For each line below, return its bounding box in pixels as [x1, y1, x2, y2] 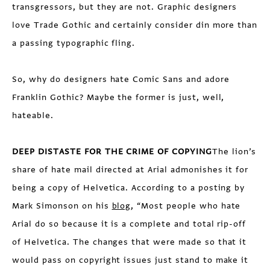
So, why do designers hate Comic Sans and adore [12, 74, 230, 85]
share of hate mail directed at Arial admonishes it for [12, 164, 249, 175]
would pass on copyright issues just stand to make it [12, 254, 249, 266]
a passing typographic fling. [12, 37, 136, 49]
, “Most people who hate [131, 200, 241, 212]
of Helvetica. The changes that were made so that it [12, 236, 247, 248]
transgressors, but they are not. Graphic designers [12, 1, 237, 13]
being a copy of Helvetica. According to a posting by [12, 182, 245, 193]
